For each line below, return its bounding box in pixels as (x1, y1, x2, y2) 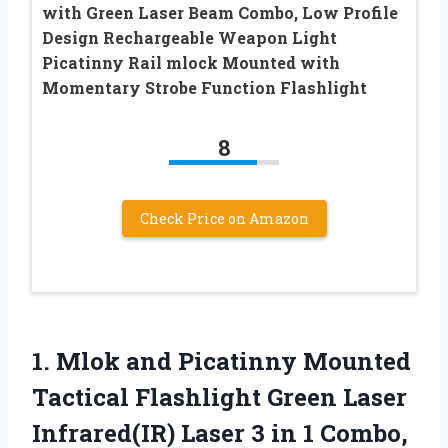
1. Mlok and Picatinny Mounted (32, 344, 411, 377)
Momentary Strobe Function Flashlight (42, 76, 367, 98)
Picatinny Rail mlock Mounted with (42, 51, 340, 73)
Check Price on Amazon (139, 208, 309, 228)
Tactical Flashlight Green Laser (32, 380, 407, 413)
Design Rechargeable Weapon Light (42, 26, 337, 48)
